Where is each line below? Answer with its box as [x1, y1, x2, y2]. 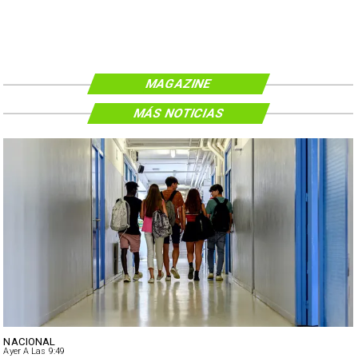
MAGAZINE [143, 77, 214, 92]
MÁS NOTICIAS [131, 105, 226, 121]
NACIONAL [3, 335, 56, 348]
